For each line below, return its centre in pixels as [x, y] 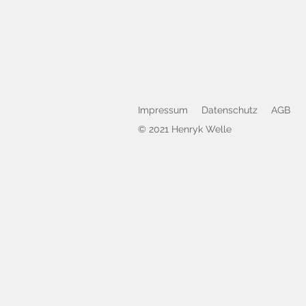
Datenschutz [229, 110]
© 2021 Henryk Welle [185, 129]
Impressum [163, 110]
